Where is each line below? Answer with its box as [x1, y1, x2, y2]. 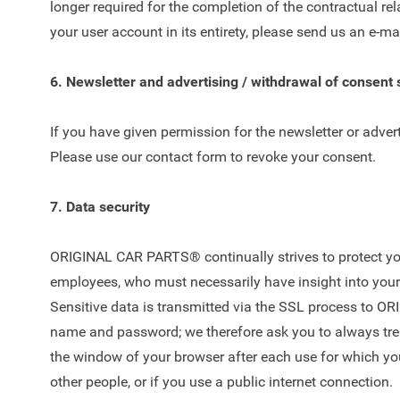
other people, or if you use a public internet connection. [50, 373, 393, 390]
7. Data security [50, 198, 150, 215]
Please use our [50, 148, 146, 165]
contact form [146, 148, 227, 165]
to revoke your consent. [227, 148, 376, 165]
